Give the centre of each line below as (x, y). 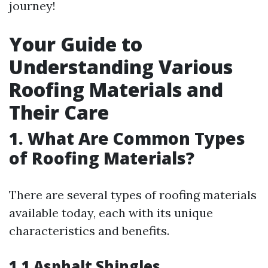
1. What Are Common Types (127, 138)
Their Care (59, 112)
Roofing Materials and (116, 89)
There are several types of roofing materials (133, 195)
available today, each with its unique (111, 213)
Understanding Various (121, 67)
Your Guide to (76, 44)
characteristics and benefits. (89, 231)
